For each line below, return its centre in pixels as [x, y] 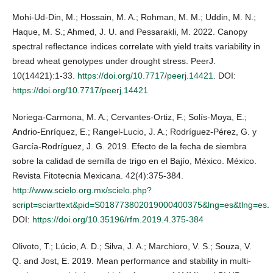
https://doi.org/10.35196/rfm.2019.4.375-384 [118, 220]
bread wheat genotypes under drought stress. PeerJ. [114, 61]
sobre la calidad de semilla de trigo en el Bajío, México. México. [134, 161]
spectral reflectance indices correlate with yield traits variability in [136, 47]
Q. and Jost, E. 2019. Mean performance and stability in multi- [132, 261]
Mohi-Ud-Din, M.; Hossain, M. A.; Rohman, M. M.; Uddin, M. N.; [134, 17]
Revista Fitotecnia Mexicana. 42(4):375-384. [98, 176]
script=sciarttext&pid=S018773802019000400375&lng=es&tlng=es [140, 205]
